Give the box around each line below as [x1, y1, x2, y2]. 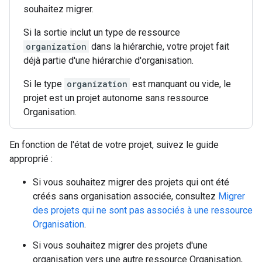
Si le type [23, 78, 64, 89]
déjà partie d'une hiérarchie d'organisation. [23, 55, 194, 66]
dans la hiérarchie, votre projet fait [89, 41, 229, 52]
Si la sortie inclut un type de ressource [23, 27, 180, 38]
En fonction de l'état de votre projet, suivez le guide [9, 139, 219, 150]
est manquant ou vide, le [130, 78, 231, 89]
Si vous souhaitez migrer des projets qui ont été [33, 177, 229, 188]
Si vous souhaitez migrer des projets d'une [33, 240, 208, 251]
